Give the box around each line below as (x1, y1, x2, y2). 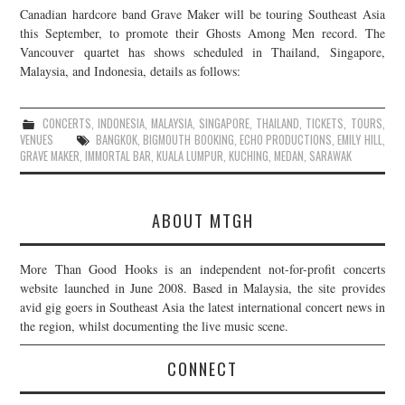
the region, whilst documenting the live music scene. (20, 316, 289, 334)
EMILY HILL (337, 130, 382, 148)
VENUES (20, 130, 54, 148)
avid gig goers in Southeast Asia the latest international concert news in (20, 297, 385, 316)
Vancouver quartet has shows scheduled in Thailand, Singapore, (20, 42, 385, 61)
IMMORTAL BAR (85, 146, 152, 165)
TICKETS (306, 114, 344, 132)
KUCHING (229, 146, 269, 165)
